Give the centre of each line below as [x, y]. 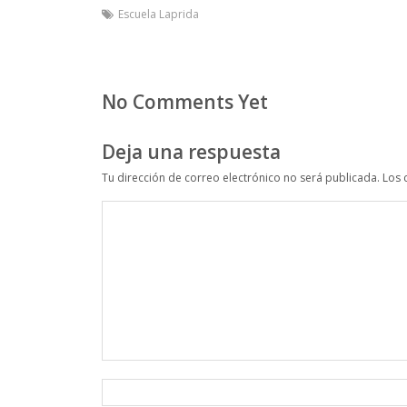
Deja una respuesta [191, 151]
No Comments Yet [185, 102]
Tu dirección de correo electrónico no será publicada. [241, 178]
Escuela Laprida [159, 15]
